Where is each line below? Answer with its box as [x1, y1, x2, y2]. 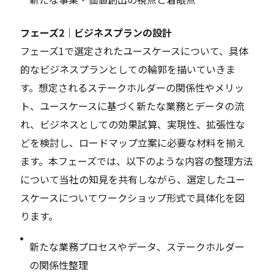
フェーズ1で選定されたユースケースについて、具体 [20, 43, 249, 58]
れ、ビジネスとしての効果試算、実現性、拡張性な [20, 116, 246, 131]
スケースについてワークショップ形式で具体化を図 [20, 190, 245, 205]
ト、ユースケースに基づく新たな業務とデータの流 [20, 98, 245, 113]
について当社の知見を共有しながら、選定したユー [20, 171, 246, 187]
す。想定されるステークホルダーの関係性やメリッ [20, 80, 245, 95]
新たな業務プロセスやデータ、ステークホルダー [29, 239, 245, 254]
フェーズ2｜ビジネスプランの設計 [20, 24, 172, 40]
